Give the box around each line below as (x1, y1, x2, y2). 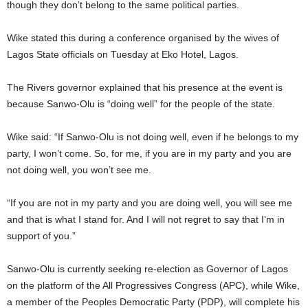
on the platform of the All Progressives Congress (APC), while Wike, (7, 279, 300, 291)
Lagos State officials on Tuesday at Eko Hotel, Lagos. (7, 48, 239, 60)
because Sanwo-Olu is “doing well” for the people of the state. (7, 98, 275, 109)
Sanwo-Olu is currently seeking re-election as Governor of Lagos (7, 263, 288, 274)
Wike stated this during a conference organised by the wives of (7, 32, 279, 43)
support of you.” (7, 230, 76, 241)
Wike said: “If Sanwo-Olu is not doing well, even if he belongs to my (7, 131, 298, 142)
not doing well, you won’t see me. (7, 164, 151, 175)
